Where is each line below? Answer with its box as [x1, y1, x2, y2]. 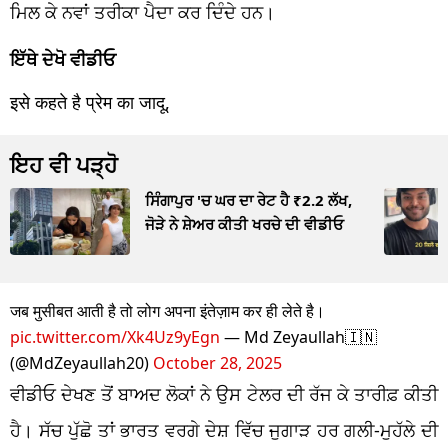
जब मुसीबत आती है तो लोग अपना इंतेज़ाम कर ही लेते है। [10, 299, 325, 322]
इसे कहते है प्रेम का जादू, [10, 89, 170, 114]
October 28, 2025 [153, 351, 282, 374]
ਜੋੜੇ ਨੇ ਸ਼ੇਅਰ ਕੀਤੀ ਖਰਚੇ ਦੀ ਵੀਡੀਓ [145, 213, 344, 234]
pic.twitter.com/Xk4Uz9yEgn [10, 325, 220, 348]
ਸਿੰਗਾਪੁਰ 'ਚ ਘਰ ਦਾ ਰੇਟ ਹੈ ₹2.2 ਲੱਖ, [145, 189, 352, 210]
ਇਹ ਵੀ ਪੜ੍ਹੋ [10, 148, 118, 179]
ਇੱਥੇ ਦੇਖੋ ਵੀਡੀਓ [10, 46, 116, 71]
